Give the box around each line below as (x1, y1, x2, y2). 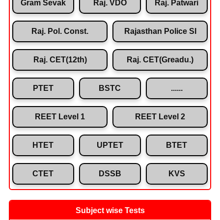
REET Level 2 (135, 112, 185, 121)
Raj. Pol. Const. (31, 27, 88, 35)
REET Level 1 (35, 112, 85, 121)
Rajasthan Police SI (124, 27, 196, 35)
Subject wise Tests (75, 206, 145, 215)
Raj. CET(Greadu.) (127, 55, 193, 64)
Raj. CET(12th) (33, 55, 87, 64)
